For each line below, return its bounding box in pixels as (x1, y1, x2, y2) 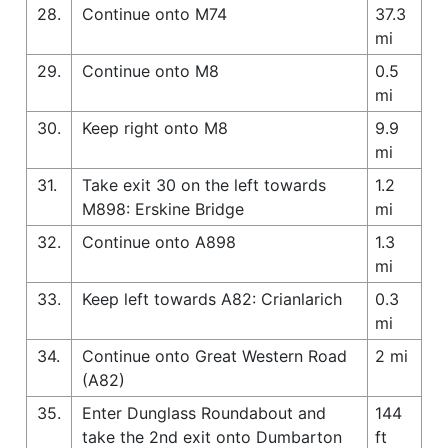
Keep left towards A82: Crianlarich (82, 288, 342, 309)
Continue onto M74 (82, 3, 227, 24)
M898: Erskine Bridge (82, 198, 244, 219)
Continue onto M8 (82, 60, 219, 81)
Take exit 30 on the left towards (82, 174, 326, 195)
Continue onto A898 (82, 231, 236, 252)
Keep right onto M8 (82, 117, 228, 138)
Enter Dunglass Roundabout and (82, 402, 326, 423)
